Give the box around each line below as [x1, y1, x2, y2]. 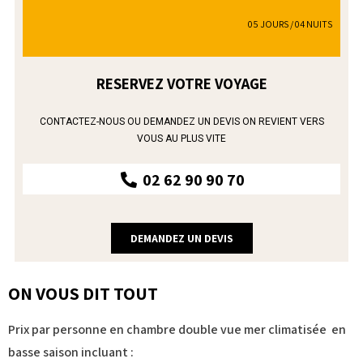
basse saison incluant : [8, 343, 134, 361]
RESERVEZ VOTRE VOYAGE [96, 73, 267, 93]
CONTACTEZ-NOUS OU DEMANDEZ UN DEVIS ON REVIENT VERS [39, 115, 324, 127]
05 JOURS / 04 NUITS [248, 17, 333, 30]
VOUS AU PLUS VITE [137, 132, 226, 144]
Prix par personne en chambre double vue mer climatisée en [8, 320, 346, 338]
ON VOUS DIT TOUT [8, 281, 158, 305]
